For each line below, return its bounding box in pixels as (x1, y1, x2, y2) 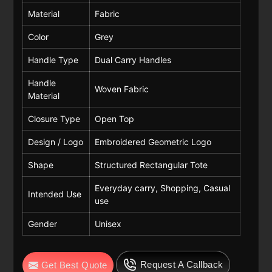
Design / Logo (27, 137, 83, 148)
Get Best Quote (41, 260, 107, 271)
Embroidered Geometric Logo (94, 137, 211, 148)
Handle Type (27, 55, 78, 66)
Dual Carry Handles (94, 55, 171, 66)
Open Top (94, 114, 134, 124)
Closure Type (27, 114, 80, 124)
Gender (27, 219, 57, 229)
